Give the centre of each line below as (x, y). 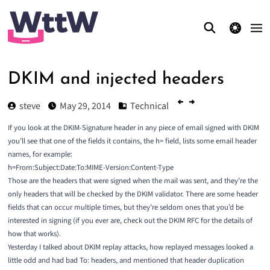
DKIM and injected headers (116, 79)
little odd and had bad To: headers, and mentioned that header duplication (126, 261)
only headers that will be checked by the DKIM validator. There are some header (133, 194)
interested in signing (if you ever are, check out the (88, 221)
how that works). (34, 234)
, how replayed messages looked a (199, 247)
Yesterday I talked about (46, 247)
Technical (149, 106)
